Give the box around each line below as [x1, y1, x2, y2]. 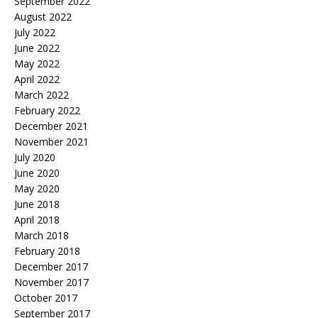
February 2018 [14, 244, 80, 258]
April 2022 [14, 72, 60, 87]
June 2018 [14, 197, 60, 212]
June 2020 [14, 166, 60, 180]
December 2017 [14, 260, 88, 274]
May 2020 [14, 182, 60, 196]
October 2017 [14, 291, 77, 305]
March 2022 [14, 88, 69, 102]
